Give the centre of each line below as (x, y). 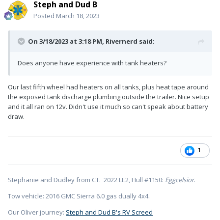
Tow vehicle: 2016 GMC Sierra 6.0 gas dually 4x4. (79, 196)
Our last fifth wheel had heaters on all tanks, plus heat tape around (108, 87)
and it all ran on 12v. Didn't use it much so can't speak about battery (108, 107)
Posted (45, 16)
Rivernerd (122, 41)
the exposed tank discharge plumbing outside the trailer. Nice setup (109, 97)
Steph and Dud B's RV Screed (109, 212)
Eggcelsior (179, 180)
